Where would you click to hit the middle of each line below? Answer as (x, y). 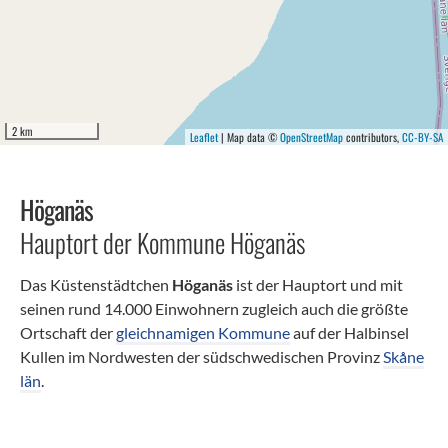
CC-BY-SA (422, 136)
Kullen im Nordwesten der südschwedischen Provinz (201, 356)
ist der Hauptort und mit (318, 284)
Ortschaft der (68, 332)
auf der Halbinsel (349, 332)
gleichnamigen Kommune (203, 332)
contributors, (372, 136)
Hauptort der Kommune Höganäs (162, 242)
